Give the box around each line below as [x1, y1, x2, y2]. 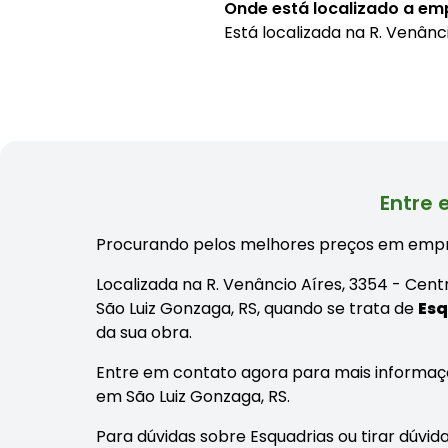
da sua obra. [96, 320, 192, 344]
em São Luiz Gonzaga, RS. [96, 384, 290, 408]
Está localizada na [224, 20, 369, 44]
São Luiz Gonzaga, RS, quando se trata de [96, 296, 418, 320]
